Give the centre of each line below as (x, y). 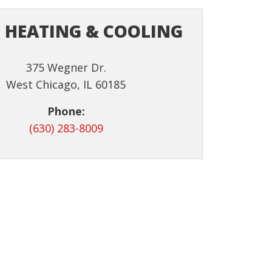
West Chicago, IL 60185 (66, 84)
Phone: (66, 111)
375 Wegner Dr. (66, 67)
